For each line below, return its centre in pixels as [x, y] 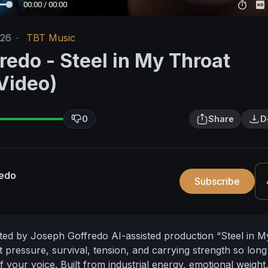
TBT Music [51, 38]
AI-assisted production [164, 236]
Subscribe [217, 182]
